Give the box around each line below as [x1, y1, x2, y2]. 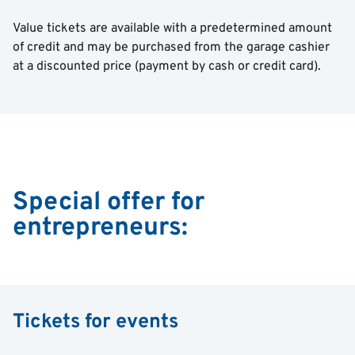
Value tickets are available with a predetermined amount [13, 21, 332, 36]
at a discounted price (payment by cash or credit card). [13, 59, 324, 74]
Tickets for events [13, 310, 178, 335]
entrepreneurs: [13, 212, 188, 244]
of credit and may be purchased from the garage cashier [13, 40, 330, 55]
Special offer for [13, 187, 204, 219]
